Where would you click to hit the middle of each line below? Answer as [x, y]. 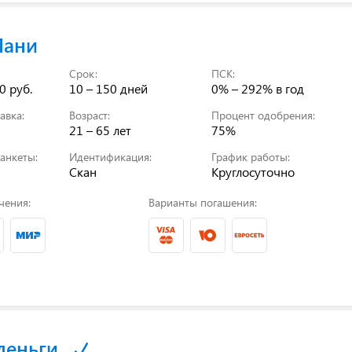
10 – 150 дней [109, 88]
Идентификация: [111, 156]
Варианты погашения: [202, 202]
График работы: [251, 156]
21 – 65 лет [101, 130]
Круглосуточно [253, 171]
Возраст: [90, 115]
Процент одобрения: [264, 115]
